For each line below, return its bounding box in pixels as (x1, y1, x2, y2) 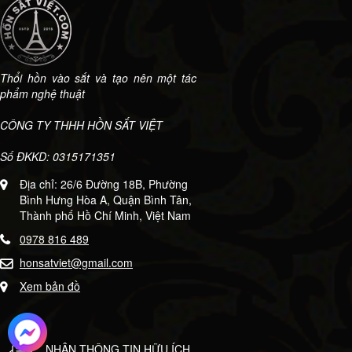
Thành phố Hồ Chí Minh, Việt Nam (20, 207, 191, 223)
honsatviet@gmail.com (20, 254, 133, 270)
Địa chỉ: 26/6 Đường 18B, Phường (20, 175, 188, 192)
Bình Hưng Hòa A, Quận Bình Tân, (20, 191, 192, 207)
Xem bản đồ (20, 277, 80, 294)
